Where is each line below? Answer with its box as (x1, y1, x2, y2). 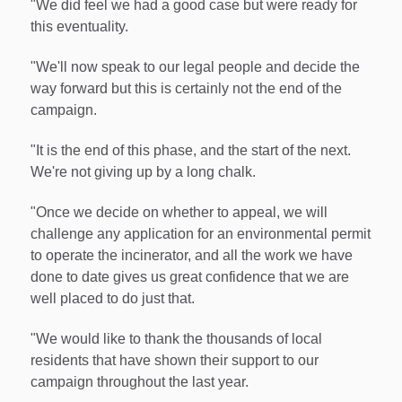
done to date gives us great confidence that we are (31, 268, 349, 284)
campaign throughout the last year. (31, 373, 249, 389)
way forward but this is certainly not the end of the (31, 81, 342, 97)
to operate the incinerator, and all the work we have (31, 247, 353, 263)
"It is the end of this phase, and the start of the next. (31, 142, 351, 158)
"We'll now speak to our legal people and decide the (31, 59, 360, 75)
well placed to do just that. (31, 290, 195, 306)
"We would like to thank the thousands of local (31, 330, 322, 346)
